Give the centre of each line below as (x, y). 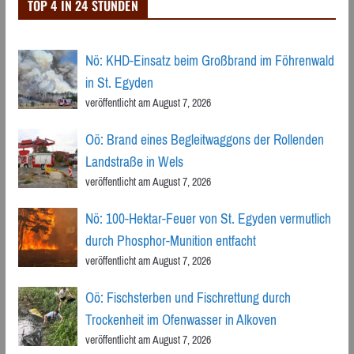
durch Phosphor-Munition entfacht (170, 241)
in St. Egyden (119, 83)
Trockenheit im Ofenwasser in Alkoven (181, 320)
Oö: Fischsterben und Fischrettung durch (188, 298)
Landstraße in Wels (134, 162)
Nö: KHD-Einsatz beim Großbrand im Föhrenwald (209, 61)
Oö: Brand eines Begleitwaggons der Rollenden (204, 140)
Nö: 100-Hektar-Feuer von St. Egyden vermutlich (208, 219)
